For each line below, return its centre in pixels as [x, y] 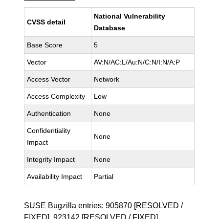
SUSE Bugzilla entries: [65, 206]
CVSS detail [46, 22]
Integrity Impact [51, 159]
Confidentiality [49, 131]
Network [107, 79]
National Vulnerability [130, 16]
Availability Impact [55, 176]
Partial [104, 176]
